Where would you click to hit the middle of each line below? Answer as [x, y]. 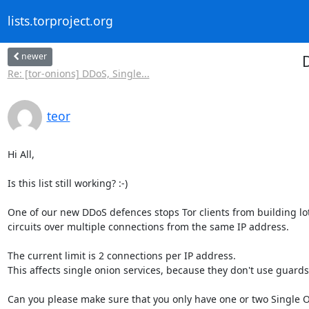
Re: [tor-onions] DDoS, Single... [78, 73]
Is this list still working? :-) [67, 183]
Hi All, [21, 154]
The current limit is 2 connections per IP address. [123, 255]
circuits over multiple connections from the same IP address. [148, 226]
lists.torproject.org [60, 21]
